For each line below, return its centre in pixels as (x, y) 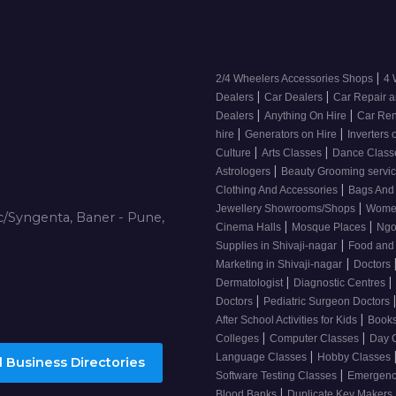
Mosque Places (330, 228)
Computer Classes (316, 339)
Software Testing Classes (278, 376)
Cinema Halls (250, 228)
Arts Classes (293, 153)
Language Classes (263, 358)
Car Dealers (295, 98)
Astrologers (244, 172)
